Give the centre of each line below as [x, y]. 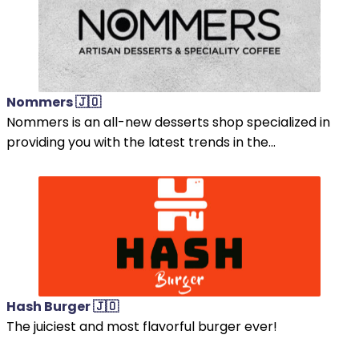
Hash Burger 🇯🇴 [63, 306]
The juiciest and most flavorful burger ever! [142, 326]
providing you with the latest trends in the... [141, 142]
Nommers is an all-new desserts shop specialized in [168, 122]
